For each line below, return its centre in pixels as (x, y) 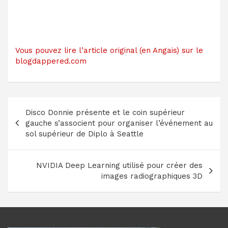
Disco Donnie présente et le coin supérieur (105, 112)
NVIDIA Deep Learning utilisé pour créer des (119, 165)
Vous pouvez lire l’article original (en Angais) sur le (109, 50)
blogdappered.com (51, 61)
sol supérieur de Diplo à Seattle (84, 134)
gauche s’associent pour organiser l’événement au (119, 123)
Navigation (42, 104)
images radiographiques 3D (152, 176)
